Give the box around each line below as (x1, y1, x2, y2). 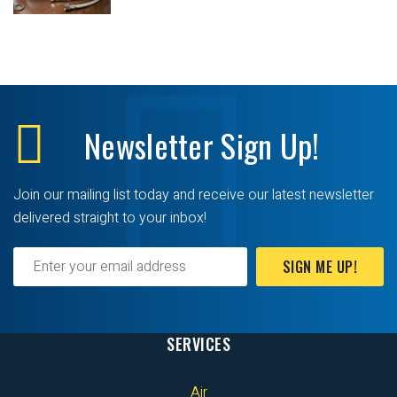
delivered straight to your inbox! (13, 207, 206, 230)
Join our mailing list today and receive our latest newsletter (13, 184, 374, 206)
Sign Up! (221, 121, 320, 169)
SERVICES (167, 332, 230, 356)
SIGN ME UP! (282, 256, 357, 278)
